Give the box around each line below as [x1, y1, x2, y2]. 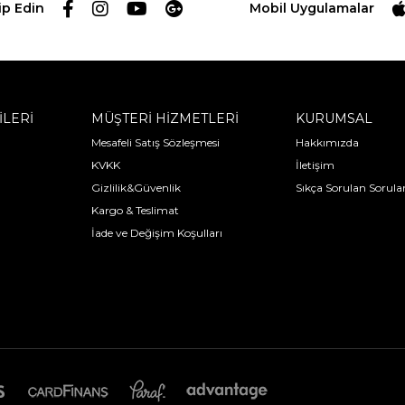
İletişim [296, 158, 335, 173]
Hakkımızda [296, 136, 360, 150]
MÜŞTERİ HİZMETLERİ [90, 110, 239, 127]
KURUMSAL [296, 110, 373, 127]
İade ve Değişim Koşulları [90, 226, 222, 240]
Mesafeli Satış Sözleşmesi [90, 136, 220, 150]
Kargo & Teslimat [90, 203, 179, 218]
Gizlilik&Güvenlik [90, 181, 181, 195]
